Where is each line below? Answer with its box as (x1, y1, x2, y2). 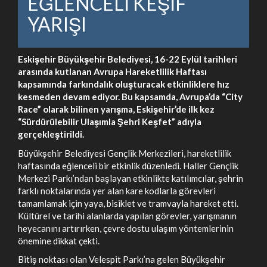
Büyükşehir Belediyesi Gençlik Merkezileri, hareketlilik (18, 147, 231, 159)
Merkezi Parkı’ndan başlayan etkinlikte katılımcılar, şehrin (18, 172, 243, 184)
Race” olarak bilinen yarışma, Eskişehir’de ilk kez (18, 104, 215, 114)
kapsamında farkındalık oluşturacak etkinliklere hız (18, 79, 229, 89)
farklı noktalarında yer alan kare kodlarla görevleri (18, 185, 216, 196)
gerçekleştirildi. (18, 129, 84, 139)
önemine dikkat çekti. (18, 235, 100, 246)
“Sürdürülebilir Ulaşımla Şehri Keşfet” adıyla (18, 116, 201, 127)
